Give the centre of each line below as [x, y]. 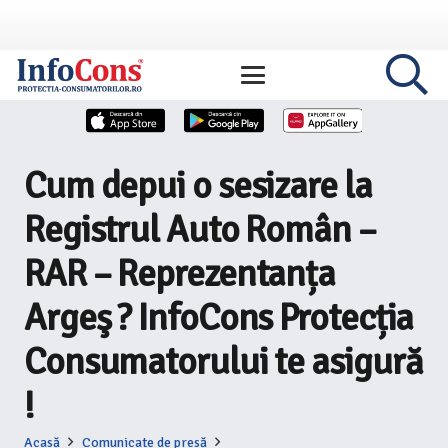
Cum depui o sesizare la [198, 186]
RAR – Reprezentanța [180, 274]
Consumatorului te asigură [223, 362]
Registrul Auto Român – [200, 230]
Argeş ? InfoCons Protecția [219, 318]
